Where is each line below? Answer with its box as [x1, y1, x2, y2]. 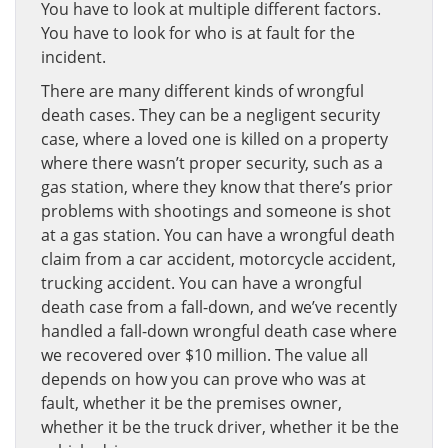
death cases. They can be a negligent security [41, 104, 380, 126]
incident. [41, 46, 106, 68]
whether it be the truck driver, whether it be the [41, 416, 399, 438]
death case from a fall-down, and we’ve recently [41, 296, 397, 318]
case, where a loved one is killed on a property [41, 128, 388, 150]
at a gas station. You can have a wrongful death [41, 224, 395, 246]
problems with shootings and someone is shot [41, 200, 391, 222]
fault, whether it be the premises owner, [41, 392, 342, 414]
